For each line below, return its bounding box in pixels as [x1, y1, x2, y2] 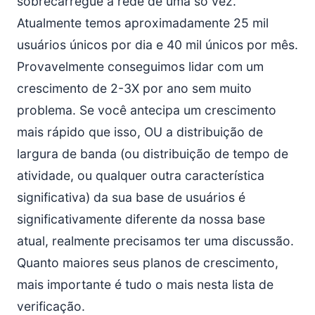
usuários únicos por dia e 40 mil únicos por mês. [17, 37, 298, 52]
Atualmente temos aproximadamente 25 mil [17, 15, 269, 30]
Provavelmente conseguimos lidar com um [17, 59, 264, 74]
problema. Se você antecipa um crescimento [17, 103, 276, 117]
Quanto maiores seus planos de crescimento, [17, 255, 278, 270]
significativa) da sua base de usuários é [17, 190, 245, 205]
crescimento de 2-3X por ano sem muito [17, 81, 252, 96]
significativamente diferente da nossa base [17, 212, 265, 226]
